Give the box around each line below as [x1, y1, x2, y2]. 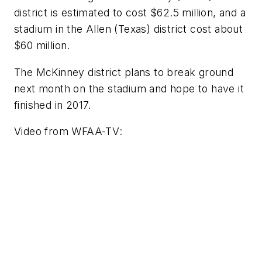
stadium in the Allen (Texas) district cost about [14, 23, 243, 36]
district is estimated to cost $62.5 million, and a [14, 6, 246, 19]
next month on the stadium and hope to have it [14, 82, 244, 95]
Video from [14, 125, 72, 138]
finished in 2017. [14, 98, 91, 111]
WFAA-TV [71, 125, 120, 138]
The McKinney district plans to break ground [14, 65, 234, 78]
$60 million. [14, 39, 70, 52]
